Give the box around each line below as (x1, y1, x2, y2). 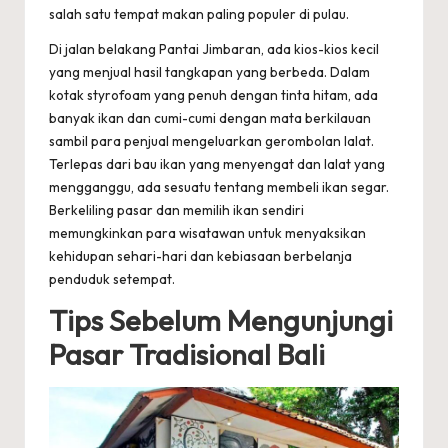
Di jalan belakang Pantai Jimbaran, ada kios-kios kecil (49, 39, 379, 58)
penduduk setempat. (49, 269, 175, 288)
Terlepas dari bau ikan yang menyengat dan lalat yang (49, 154, 385, 173)
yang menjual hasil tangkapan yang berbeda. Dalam (49, 62, 370, 81)
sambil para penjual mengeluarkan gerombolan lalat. (49, 131, 374, 150)
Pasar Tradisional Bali (49, 335, 325, 372)
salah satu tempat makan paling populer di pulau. (49, 4, 349, 23)
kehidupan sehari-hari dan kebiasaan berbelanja (49, 246, 352, 265)
